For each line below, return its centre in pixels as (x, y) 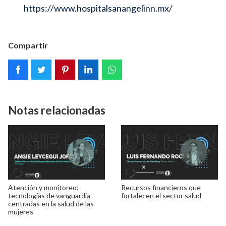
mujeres (21, 212)
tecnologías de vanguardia (49, 196)
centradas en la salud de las (51, 204)
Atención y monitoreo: (43, 188)
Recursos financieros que (161, 188)
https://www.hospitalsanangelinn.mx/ (98, 8)
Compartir (28, 45)
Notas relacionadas (57, 110)
